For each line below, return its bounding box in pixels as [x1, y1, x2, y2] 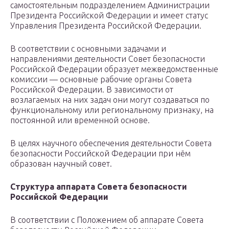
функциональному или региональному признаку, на [10, 105, 214, 115]
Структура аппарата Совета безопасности [10, 182, 187, 192]
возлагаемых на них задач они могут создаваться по [10, 95, 210, 105]
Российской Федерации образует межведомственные [10, 64, 218, 74]
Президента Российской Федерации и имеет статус [10, 11, 208, 20]
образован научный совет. [10, 159, 112, 169]
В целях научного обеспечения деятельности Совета [10, 139, 212, 148]
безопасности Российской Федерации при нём [10, 149, 191, 158]
